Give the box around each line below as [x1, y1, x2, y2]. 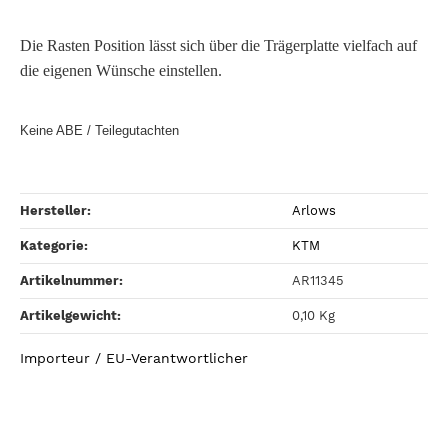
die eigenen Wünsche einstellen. [20, 61, 230, 79]
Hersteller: [20, 203, 91, 219]
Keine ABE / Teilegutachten [20, 123, 179, 139]
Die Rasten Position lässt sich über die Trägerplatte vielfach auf [20, 36, 417, 54]
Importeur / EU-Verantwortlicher [20, 349, 248, 366]
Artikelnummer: [20, 273, 123, 289]
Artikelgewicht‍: [20, 308, 121, 324]
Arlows [292, 203, 336, 219]
